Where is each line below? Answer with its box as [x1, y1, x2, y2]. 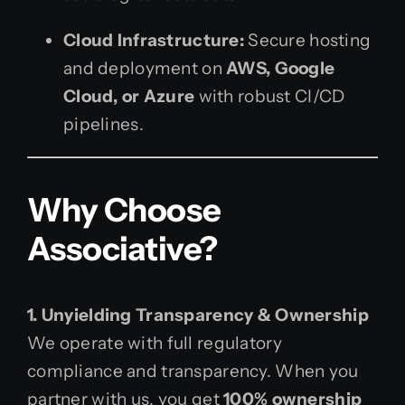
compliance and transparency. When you [27, 360, 359, 381]
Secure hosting [244, 29, 372, 51]
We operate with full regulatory [27, 332, 282, 353]
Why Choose [27, 189, 221, 230]
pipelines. [63, 113, 144, 135]
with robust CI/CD [194, 85, 345, 107]
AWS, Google [226, 57, 335, 79]
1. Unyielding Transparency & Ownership [27, 304, 369, 325]
